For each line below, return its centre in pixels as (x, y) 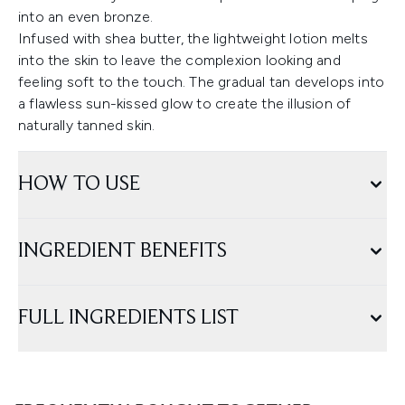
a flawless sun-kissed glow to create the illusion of (185, 104)
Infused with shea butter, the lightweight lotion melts (193, 39)
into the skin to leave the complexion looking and (179, 61)
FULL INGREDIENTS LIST (128, 319)
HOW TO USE (79, 185)
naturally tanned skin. (87, 126)
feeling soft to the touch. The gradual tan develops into (202, 82)
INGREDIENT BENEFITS (122, 252)
